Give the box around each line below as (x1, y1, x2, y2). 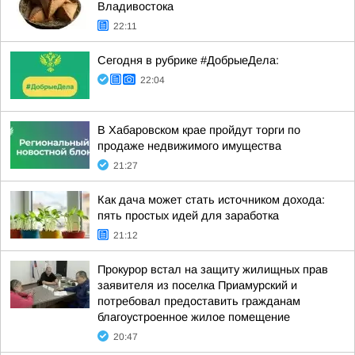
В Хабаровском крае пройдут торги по (97, 124, 300, 136)
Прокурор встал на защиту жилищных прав (97, 263, 328, 276)
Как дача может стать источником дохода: (97, 193, 325, 206)
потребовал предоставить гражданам (97, 295, 300, 307)
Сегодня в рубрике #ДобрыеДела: (97, 54, 279, 67)
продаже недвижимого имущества (97, 139, 281, 152)
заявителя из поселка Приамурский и (97, 279, 297, 292)
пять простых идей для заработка (97, 209, 279, 222)
